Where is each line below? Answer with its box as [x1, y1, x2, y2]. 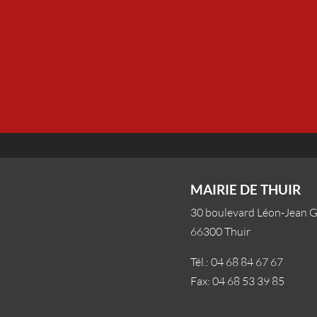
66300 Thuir [190, 224, 250, 239]
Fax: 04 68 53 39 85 [190, 274, 284, 289]
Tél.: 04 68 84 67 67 [190, 255, 283, 270]
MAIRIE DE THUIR [190, 181, 301, 198]
